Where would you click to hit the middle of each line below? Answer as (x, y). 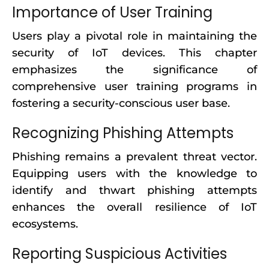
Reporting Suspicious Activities (119, 254)
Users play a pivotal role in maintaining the (134, 36)
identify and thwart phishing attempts (134, 190)
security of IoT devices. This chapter (134, 53)
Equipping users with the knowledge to (134, 174)
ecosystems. (45, 224)
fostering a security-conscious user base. (121, 103)
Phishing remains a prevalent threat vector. (134, 157)
